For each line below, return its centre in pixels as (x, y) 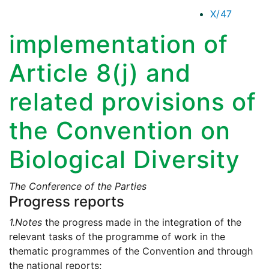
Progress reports (67, 202)
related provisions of (133, 102)
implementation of (119, 44)
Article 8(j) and (100, 73)
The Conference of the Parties (78, 186)
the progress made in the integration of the (142, 222)
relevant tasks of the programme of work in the (117, 237)
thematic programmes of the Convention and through (131, 251)
